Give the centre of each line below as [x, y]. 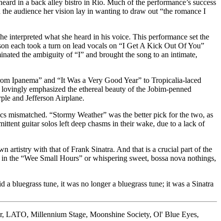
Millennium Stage [58, 214]
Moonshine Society [120, 214]
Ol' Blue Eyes [175, 214]
